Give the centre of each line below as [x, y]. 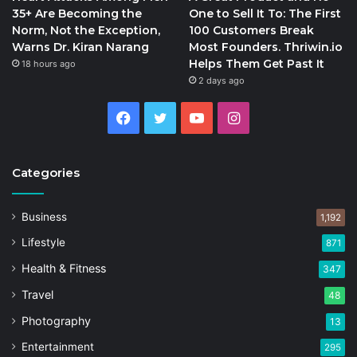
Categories [46, 173]
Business [44, 217]
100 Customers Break [251, 31]
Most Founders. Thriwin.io [265, 47]
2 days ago [221, 81]
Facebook [164, 118]
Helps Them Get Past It [256, 64]
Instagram [274, 118]
